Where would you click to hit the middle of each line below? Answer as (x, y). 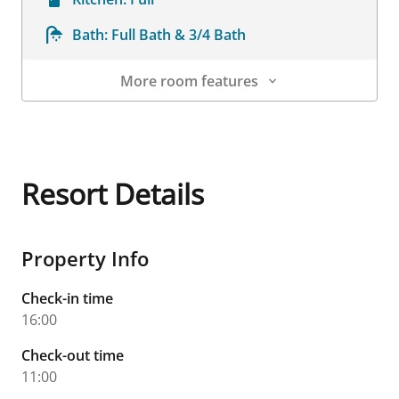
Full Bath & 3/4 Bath (179, 35)
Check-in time (67, 298)
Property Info (85, 258)
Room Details (67, 111)
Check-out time (73, 355)
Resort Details (113, 194)
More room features (189, 81)
